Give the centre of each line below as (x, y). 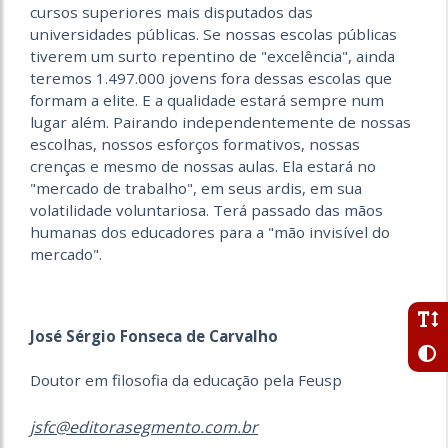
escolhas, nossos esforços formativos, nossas (195, 144)
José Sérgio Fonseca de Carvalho (154, 336)
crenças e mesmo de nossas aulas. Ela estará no (203, 166)
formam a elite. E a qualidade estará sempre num (207, 100)
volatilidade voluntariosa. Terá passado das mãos (206, 210)
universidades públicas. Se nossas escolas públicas (213, 34)
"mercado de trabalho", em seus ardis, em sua (196, 188)
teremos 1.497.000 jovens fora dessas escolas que (211, 78)
